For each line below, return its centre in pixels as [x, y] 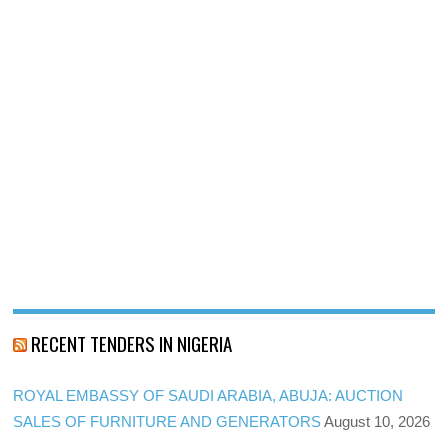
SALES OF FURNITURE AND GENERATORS [167, 421]
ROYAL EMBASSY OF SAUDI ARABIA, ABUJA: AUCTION [208, 395]
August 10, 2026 [377, 421]
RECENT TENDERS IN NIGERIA [132, 342]
